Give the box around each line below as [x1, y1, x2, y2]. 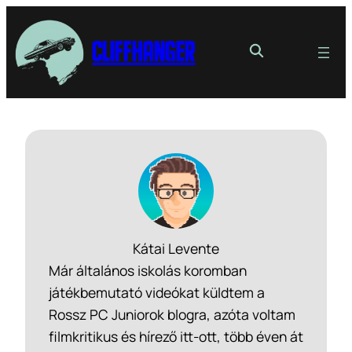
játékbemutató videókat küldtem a [49, 282, 265, 302]
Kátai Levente [133, 238, 219, 258]
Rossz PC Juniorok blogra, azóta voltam [49, 304, 295, 324]
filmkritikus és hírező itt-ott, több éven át [49, 326, 303, 346]
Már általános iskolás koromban [49, 260, 247, 280]
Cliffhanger [92, 41, 196, 64]
